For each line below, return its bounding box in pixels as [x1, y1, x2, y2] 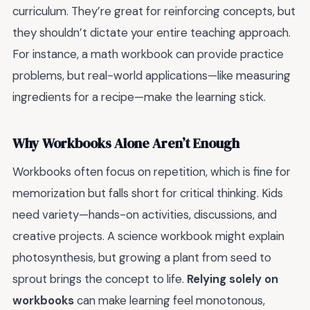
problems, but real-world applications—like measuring [12, 68, 291, 84]
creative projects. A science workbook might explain [12, 228, 284, 244]
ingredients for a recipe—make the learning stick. [12, 89, 266, 105]
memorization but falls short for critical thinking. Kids [12, 185, 283, 201]
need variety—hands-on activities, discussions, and [12, 207, 277, 223]
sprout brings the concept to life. [12, 271, 187, 287]
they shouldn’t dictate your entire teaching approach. [12, 25, 291, 41]
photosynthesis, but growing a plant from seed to [12, 250, 271, 266]
